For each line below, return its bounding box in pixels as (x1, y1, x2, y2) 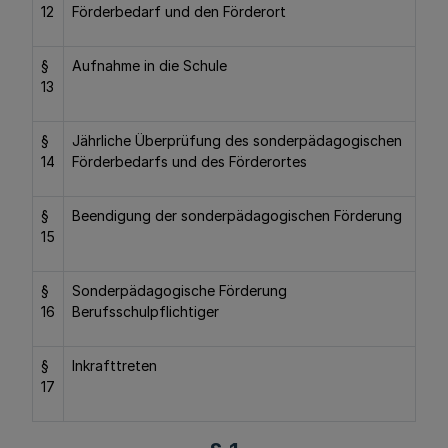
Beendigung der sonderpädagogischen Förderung (72, 207, 402, 224)
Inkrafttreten (72, 357, 157, 374)
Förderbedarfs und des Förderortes (72, 153, 307, 170)
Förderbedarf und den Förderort (72, 3, 286, 20)
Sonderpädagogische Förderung (72, 282, 287, 299)
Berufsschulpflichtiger (72, 303, 219, 320)
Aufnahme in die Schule (72, 57, 227, 74)
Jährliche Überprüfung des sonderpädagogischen (72, 132, 402, 149)
